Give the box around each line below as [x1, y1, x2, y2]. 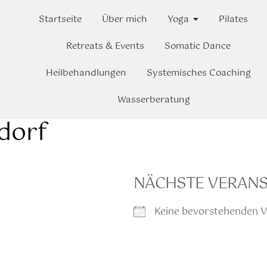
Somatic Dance [164, 39, 231, 54]
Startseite [39, 12, 82, 27]
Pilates [219, 12, 249, 27]
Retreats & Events [66, 39, 145, 54]
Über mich [102, 12, 148, 27]
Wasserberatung [117, 92, 190, 107]
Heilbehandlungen [46, 66, 127, 80]
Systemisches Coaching [147, 66, 252, 80]
